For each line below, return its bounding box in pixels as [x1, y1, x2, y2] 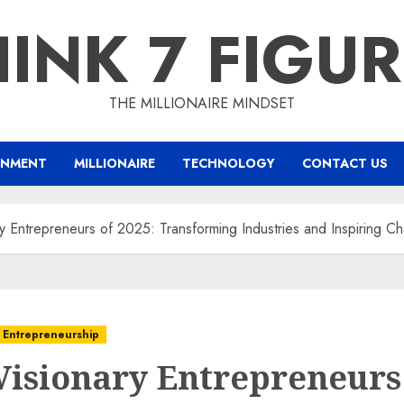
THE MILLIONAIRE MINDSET [109, 93, 295, 114]
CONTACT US [302, 154, 388, 172]
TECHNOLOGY [182, 154, 275, 172]
